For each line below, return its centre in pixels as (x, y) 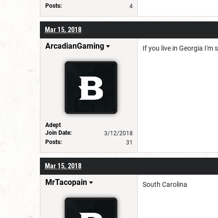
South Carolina (165, 184)
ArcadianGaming (75, 46)
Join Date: (58, 133)
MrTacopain (66, 182)
